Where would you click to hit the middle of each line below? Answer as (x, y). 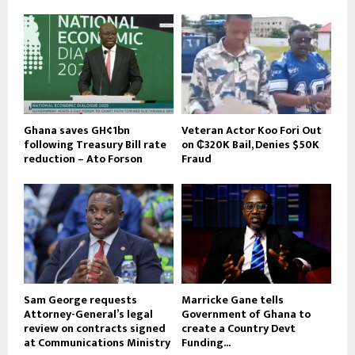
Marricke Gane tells (233, 300)
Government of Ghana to (246, 315)
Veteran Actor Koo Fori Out (252, 131)
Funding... (206, 343)
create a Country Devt (239, 329)
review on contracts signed (95, 329)
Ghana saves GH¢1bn (77, 131)
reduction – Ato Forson (83, 159)
